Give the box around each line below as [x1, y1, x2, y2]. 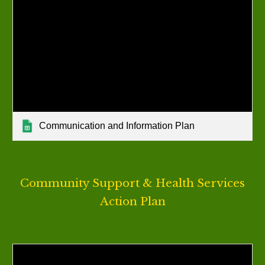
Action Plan [99, 195, 166, 208]
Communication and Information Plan [39, 120, 195, 131]
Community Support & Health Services [20, 176, 245, 190]
